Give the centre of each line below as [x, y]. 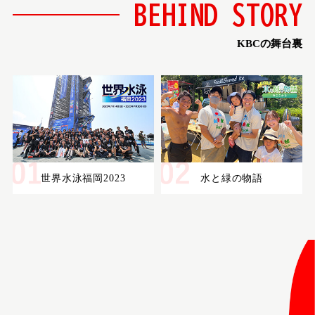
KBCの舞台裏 [270, 44]
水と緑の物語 [232, 179]
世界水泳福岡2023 [83, 179]
